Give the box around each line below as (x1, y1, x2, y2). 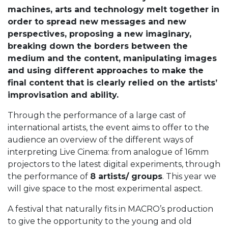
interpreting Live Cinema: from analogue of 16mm (8, 147, 209, 157)
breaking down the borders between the (8, 41, 188, 51)
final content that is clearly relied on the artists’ (8, 78, 217, 88)
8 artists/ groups (90, 172, 162, 181)
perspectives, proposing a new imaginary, (8, 29, 191, 39)
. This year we (162, 172, 216, 181)
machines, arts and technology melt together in (8, 5, 219, 14)
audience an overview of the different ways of (8, 135, 193, 145)
